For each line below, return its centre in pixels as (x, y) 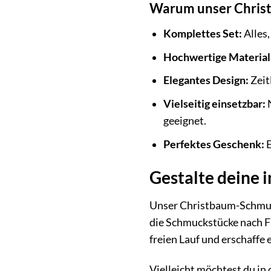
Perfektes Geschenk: (214, 144)
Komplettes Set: (202, 34)
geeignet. (184, 121)
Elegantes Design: (206, 80)
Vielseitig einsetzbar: (214, 104)
